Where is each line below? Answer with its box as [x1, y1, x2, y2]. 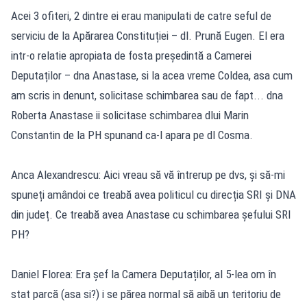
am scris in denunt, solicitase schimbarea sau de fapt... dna [11, 88, 283, 102]
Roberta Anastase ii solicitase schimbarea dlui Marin [11, 108, 249, 122]
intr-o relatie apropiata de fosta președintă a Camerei [11, 48, 251, 62]
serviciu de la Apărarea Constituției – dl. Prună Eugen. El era [11, 28, 284, 42]
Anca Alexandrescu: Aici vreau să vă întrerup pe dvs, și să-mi [11, 167, 285, 182]
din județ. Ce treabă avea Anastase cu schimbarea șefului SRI [11, 207, 291, 221]
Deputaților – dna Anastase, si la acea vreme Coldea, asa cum [11, 68, 293, 82]
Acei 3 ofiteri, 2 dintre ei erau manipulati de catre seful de [11, 8, 271, 23]
